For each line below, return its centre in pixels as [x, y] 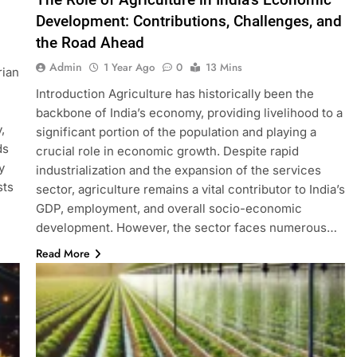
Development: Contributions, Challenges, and [188, 21]
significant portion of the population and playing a [176, 131]
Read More [63, 253]
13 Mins [224, 67]
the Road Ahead [90, 42]
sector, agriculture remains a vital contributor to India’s [190, 189]
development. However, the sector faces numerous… [186, 227]
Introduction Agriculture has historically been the [175, 93]
